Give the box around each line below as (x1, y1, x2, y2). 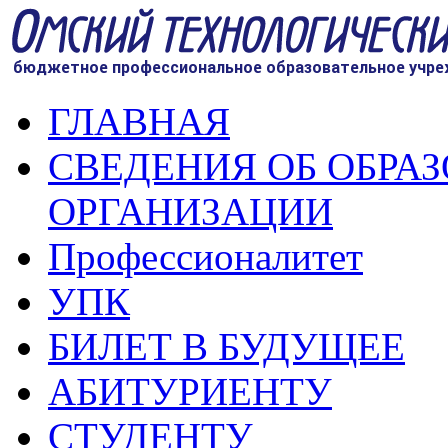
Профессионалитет (48, 235, 363, 278)
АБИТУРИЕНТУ (48, 370, 332, 413)
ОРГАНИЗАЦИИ (48, 190, 333, 233)
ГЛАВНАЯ (48, 100, 230, 143)
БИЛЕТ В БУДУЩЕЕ (48, 325, 405, 368)
